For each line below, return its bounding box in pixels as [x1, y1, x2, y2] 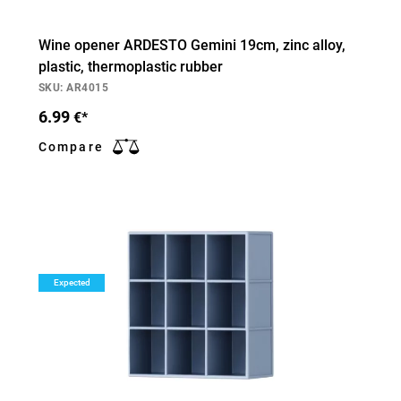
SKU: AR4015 [38, 81, 109, 94]
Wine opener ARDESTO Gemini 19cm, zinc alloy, [38, 37, 346, 54]
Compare [38, 140, 104, 154]
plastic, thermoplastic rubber [38, 58, 223, 75]
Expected [53, 277, 90, 287]
